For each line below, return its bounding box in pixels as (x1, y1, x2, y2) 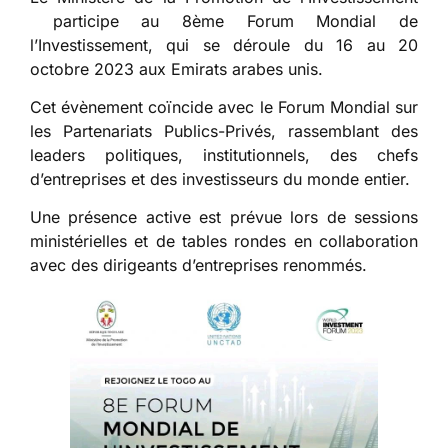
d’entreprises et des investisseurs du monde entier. (30, 169, 410, 190)
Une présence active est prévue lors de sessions (30, 207, 418, 228)
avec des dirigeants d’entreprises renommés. (30, 255, 367, 276)
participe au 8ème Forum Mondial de (30, 10, 418, 31)
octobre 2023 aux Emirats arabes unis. (30, 58, 323, 79)
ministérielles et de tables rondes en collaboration (30, 231, 418, 252)
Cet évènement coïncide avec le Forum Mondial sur (30, 97, 418, 118)
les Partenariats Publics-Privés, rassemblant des (30, 121, 418, 142)
